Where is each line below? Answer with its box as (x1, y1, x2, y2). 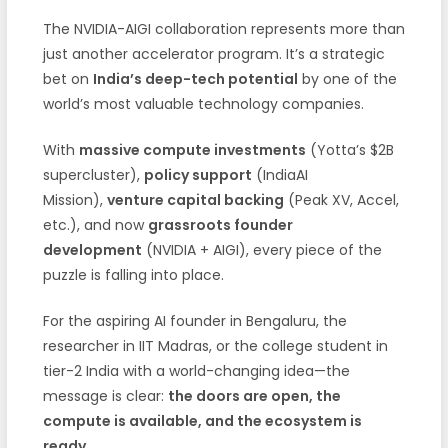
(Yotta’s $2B (305, 139, 394, 160)
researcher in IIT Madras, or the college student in (42, 335, 388, 356)
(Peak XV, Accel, (283, 189, 399, 210)
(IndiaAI (251, 164, 308, 185)
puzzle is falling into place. (42, 264, 224, 285)
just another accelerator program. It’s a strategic (42, 43, 385, 64)
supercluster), (42, 164, 144, 185)
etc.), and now (42, 214, 148, 235)
